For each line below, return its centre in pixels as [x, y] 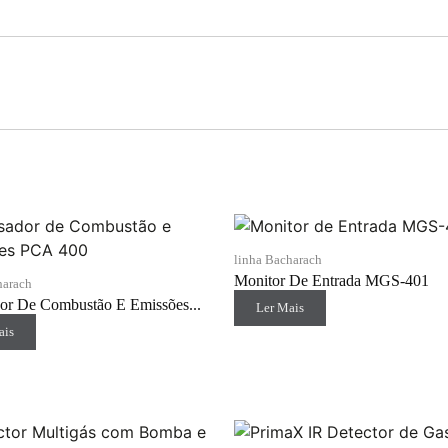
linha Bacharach [278, 259]
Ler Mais [280, 307]
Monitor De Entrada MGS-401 [331, 280]
